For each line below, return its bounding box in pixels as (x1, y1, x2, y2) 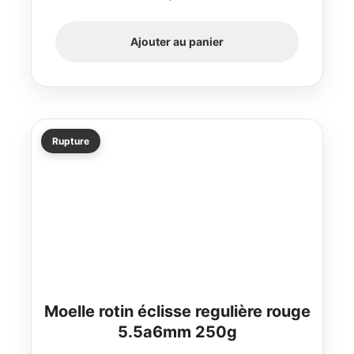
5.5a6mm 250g (117, 322, 237, 341)
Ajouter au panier (130, 34, 224, 48)
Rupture (52, 134, 89, 147)
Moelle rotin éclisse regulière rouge (43, 301, 311, 321)
